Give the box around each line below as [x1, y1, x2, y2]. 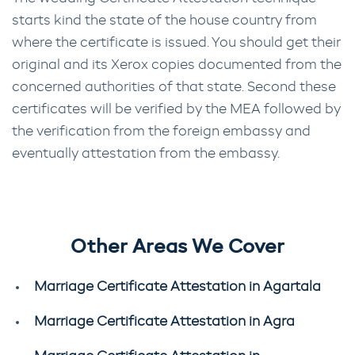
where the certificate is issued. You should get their [12, 36, 341, 50]
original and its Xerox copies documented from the [12, 58, 342, 72]
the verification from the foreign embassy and [12, 124, 311, 139]
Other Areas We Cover [71, 238, 284, 258]
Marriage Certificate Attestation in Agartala [34, 280, 321, 294]
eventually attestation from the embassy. [12, 147, 280, 161]
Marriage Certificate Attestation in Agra [34, 315, 295, 329]
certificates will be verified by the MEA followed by [12, 102, 341, 116]
